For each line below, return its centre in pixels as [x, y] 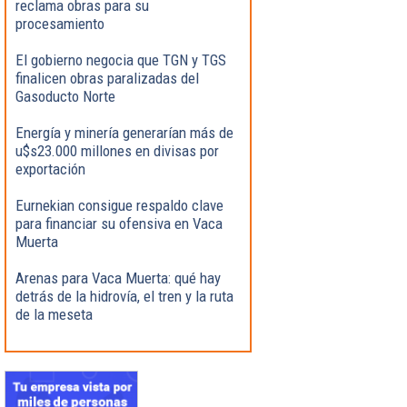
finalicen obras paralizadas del [107, 78]
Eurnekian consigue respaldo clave [119, 205]
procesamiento [60, 23]
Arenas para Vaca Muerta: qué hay [118, 278]
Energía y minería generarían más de [124, 132]
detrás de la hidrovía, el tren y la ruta [124, 296]
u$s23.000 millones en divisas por [117, 150]
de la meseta [54, 314]
